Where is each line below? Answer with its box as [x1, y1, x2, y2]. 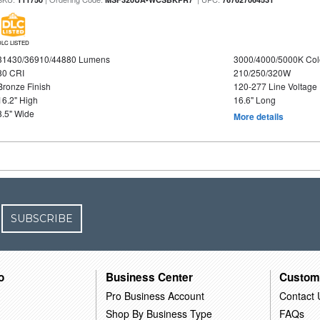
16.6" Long [233, 94, 276, 106]
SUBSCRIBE [11, 212, 74, 225]
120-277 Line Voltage [233, 80, 317, 92]
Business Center [106, 269, 194, 285]
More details [233, 110, 284, 123]
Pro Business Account [106, 288, 205, 303]
